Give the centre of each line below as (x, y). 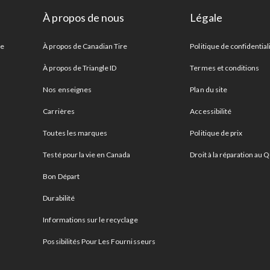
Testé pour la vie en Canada (87, 154)
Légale (206, 17)
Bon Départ (61, 176)
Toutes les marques (75, 133)
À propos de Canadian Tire (85, 46)
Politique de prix (216, 133)
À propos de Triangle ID (80, 67)
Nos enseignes (67, 89)
